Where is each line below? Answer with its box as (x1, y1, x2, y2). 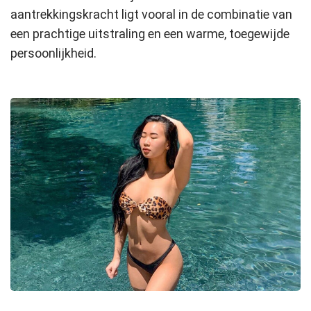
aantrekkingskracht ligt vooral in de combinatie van (10, 6, 292, 22)
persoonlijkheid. (10, 45, 96, 60)
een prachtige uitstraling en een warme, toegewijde (10, 26, 289, 41)
